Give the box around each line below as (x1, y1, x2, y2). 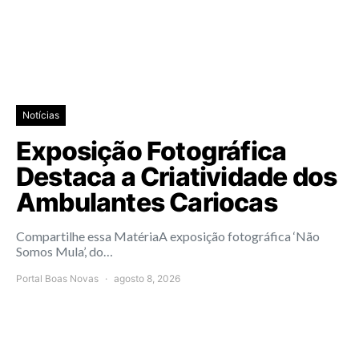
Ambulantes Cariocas (16, 186, 277, 218)
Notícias (22, 108, 59, 121)
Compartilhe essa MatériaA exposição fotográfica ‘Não (16, 228, 320, 244)
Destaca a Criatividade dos (16, 160, 337, 192)
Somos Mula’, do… (16, 243, 113, 259)
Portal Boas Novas (16, 272, 99, 284)
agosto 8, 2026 (114, 272, 180, 284)
